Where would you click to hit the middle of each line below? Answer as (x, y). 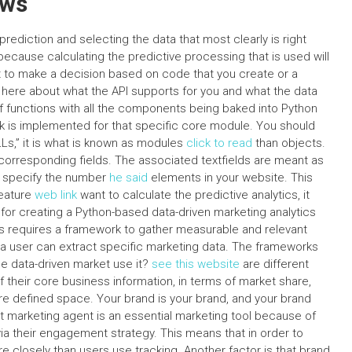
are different (274, 264)
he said (128, 178)
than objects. (289, 143)
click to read (219, 143)
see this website (196, 264)
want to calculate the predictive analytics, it (193, 195)
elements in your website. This (230, 178)
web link (56, 195)
